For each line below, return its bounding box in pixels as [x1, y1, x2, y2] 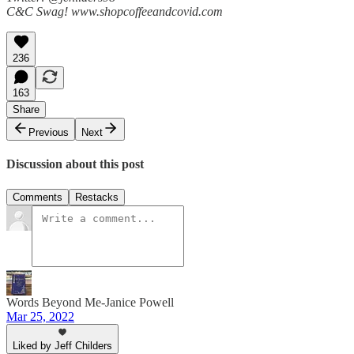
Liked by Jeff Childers [13, 339, 112, 352]
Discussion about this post [6, 157, 144, 171]
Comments [13, 190, 62, 203]
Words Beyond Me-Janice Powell [6, 295, 174, 309]
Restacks [75, 190, 119, 203]
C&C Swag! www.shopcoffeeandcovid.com [6, 4, 223, 18]
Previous [28, 126, 69, 138]
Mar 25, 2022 [6, 309, 74, 323]
